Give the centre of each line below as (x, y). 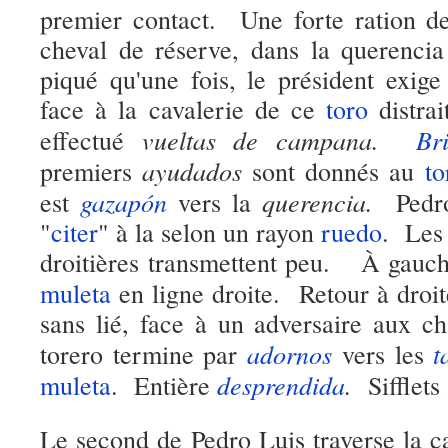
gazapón (123, 201)
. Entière (160, 385)
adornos (290, 353)
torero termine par (139, 354)
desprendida (281, 384)
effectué (91, 140)
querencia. (323, 201)
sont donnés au (333, 171)
